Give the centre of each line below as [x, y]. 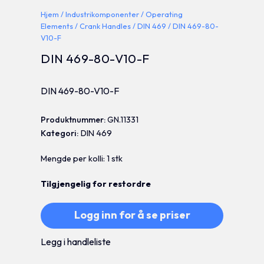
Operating [164, 14]
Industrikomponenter [103, 14]
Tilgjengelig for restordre [96, 184]
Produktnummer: [74, 119]
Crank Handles [105, 26]
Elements [57, 26]
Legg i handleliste [76, 241]
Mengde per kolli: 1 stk [82, 158]
